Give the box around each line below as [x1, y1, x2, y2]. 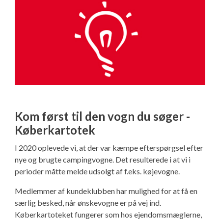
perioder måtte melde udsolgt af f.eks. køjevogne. [15, 166, 180, 176]
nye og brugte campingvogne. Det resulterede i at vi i [15, 154, 191, 164]
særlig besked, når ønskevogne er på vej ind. [15, 197, 161, 207]
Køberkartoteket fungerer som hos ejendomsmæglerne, [15, 209, 202, 219]
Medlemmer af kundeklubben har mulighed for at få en [15, 186, 197, 195]
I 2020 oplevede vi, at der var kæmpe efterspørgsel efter [15, 142, 203, 152]
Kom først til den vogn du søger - [15, 109, 190, 123]
